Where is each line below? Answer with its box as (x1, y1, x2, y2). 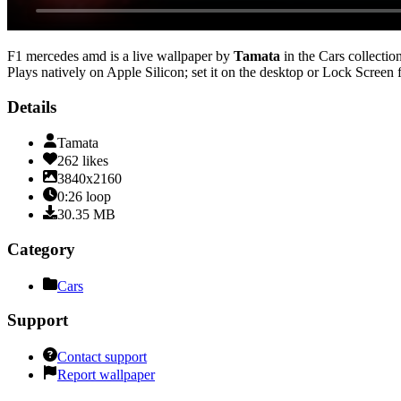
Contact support (57, 349, 147, 365)
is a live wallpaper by (107, 47, 230, 64)
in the (280, 47, 315, 64)
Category (7, 240, 75, 260)
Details (7, 97, 56, 116)
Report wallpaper (57, 367, 155, 383)
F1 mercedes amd (7, 47, 107, 64)
